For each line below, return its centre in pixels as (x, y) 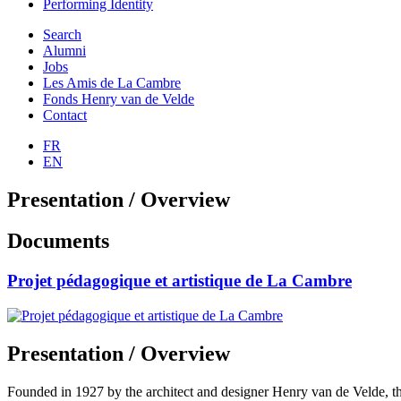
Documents (58, 241)
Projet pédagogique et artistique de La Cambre (179, 281)
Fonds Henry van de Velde (119, 98)
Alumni (64, 50)
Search (62, 34)
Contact (65, 115)
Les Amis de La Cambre (112, 82)
